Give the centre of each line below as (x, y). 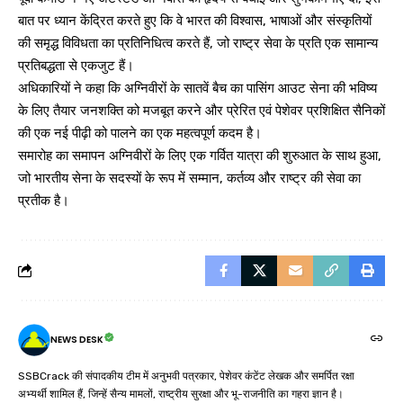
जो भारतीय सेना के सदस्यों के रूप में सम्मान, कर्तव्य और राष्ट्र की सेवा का (189, 178)
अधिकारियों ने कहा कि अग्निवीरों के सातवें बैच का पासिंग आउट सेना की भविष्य (197, 88)
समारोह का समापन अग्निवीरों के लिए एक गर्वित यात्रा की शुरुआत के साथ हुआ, (200, 155)
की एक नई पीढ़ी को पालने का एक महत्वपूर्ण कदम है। (140, 133)
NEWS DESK (77, 340)
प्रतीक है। (44, 200)
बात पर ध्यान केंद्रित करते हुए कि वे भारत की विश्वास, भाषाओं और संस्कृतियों (195, 20)
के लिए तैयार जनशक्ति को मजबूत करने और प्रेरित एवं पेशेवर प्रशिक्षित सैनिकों (201, 110)
